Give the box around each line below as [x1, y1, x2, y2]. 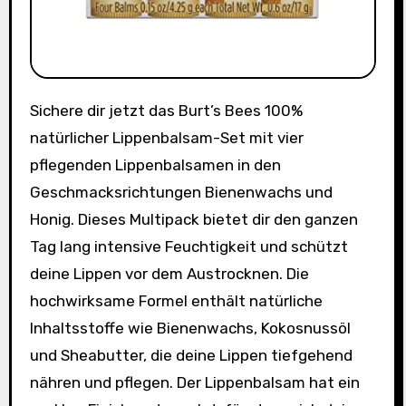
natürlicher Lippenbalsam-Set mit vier [29, 129, 304, 148]
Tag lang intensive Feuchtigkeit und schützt [29, 237, 348, 256]
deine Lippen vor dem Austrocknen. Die [29, 265, 309, 284]
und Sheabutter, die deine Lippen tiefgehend [29, 346, 353, 365]
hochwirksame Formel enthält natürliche [29, 292, 323, 311]
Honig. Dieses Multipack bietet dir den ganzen [29, 210, 358, 229]
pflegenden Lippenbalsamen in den [29, 156, 281, 175]
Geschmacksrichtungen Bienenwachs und [29, 183, 333, 202]
